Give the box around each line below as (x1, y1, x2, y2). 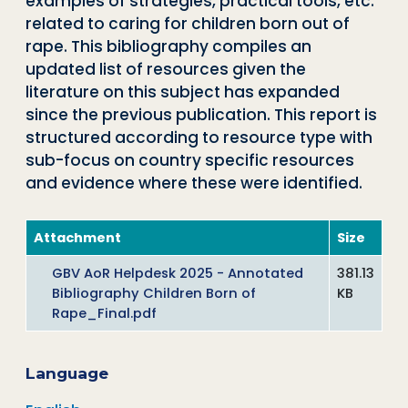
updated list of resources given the (25, 57, 306, 80)
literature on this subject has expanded (25, 80, 340, 103)
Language (25, 363, 108, 383)
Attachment (34, 229, 121, 248)
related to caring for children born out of (25, 12, 350, 35)
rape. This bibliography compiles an (25, 35, 311, 57)
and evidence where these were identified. (25, 171, 362, 194)
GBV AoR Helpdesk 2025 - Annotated (52, 264, 303, 283)
